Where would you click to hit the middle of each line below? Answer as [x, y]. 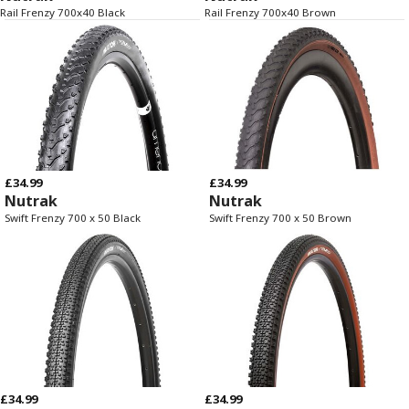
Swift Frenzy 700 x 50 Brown [280, 218]
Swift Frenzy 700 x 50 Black [73, 218]
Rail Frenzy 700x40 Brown [270, 12]
